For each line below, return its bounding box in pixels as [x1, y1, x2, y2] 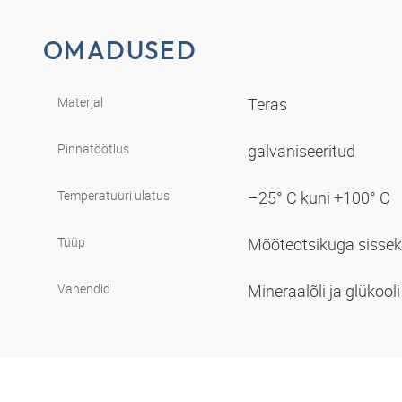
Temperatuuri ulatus [57, 186, 170, 204]
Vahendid [57, 279, 110, 297]
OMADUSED [43, 34, 197, 66]
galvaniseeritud [248, 139, 359, 162]
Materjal [57, 92, 103, 110]
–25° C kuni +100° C [248, 186, 394, 208]
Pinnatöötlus [57, 139, 129, 157]
